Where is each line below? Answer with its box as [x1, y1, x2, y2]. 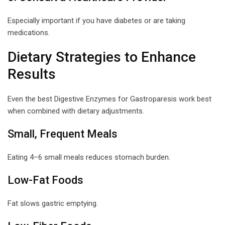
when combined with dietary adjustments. [8, 106, 144, 116]
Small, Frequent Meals [8, 127, 118, 140]
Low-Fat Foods [8, 173, 83, 186]
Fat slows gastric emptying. [8, 198, 98, 208]
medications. [8, 28, 50, 37]
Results [8, 65, 56, 82]
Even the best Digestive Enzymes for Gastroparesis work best [8, 94, 211, 103]
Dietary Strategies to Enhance [8, 48, 196, 65]
